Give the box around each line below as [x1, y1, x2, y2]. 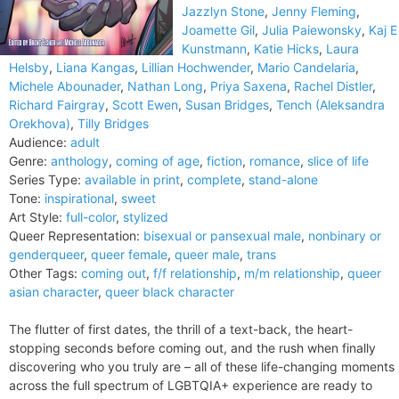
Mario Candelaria [257, 60, 355, 75]
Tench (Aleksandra [276, 97, 385, 112]
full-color [66, 209, 116, 224]
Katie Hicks [254, 41, 319, 56]
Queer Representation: [9, 228, 140, 243]
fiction [207, 153, 242, 168]
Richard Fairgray [9, 97, 105, 112]
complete [187, 172, 241, 187]
